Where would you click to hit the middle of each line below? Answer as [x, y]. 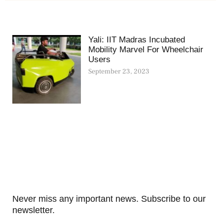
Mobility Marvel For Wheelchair [146, 49]
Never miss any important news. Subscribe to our [109, 199]
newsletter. [34, 210]
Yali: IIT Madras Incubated [137, 39]
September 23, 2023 [119, 71]
